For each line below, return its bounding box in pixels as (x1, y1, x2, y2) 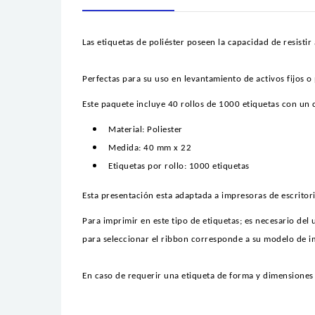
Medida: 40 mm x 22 (108, 143, 191, 153)
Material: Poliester (108, 125, 183, 135)
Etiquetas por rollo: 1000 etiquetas (108, 162, 250, 172)
